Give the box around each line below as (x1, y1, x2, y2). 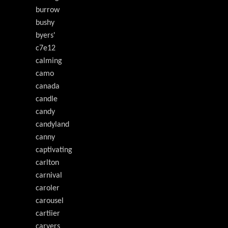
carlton (36, 159, 59, 167)
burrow (36, 6, 60, 15)
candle (36, 95, 58, 104)
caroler (36, 184, 60, 193)
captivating (36, 146, 72, 155)
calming (36, 57, 62, 66)
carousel (36, 197, 64, 206)
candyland (36, 121, 69, 129)
